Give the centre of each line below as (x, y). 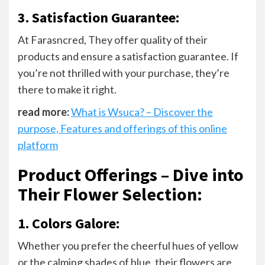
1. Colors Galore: (69, 223)
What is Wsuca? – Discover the (142, 112)
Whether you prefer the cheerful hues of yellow (128, 245)
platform (38, 145)
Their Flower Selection (107, 194)
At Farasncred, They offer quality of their (113, 39)
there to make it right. (67, 89)
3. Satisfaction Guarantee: (100, 17)
